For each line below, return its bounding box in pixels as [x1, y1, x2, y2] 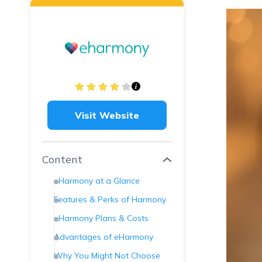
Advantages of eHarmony [54, 232, 153, 242]
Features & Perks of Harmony [54, 194, 166, 205]
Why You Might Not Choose [54, 250, 160, 261]
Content [42, 153, 82, 166]
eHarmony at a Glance [54, 175, 140, 186]
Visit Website [74, 109, 139, 121]
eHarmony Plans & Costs [54, 213, 149, 223]
